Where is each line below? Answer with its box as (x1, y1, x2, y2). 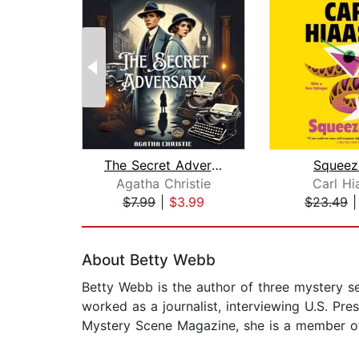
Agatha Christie (116, 175, 211, 192)
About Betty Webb (82, 251, 216, 270)
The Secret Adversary (211, 157, 222, 174)
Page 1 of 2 (81, 211, 152, 228)
